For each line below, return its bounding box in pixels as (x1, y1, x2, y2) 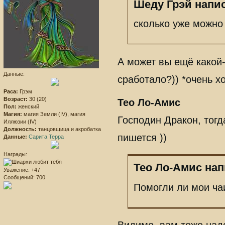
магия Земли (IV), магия (22, 110, 85, 117)
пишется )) (118, 132, 167, 143)
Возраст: (4, 95, 28, 102)
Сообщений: (4, 174, 35, 180)
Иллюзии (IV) (4, 118, 37, 125)
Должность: (4, 126, 37, 132)
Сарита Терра (29, 133, 64, 140)
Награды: (4, 151, 27, 157)
